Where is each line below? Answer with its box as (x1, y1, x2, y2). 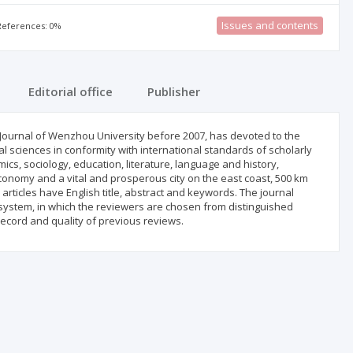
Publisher (147, 84, 200, 99)
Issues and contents (221, 18, 318, 32)
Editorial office (28, 84, 113, 99)
